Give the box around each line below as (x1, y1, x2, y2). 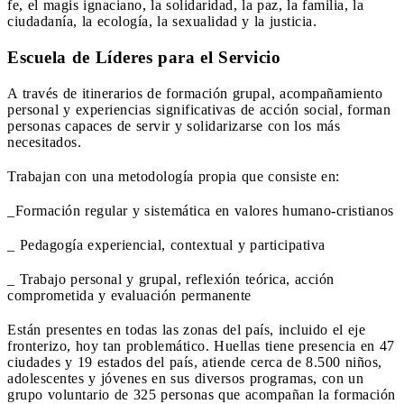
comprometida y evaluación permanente (7, 287, 252, 303)
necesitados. (7, 133, 81, 150)
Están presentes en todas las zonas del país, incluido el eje (7, 321, 365, 337)
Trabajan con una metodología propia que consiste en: (7, 168, 340, 184)
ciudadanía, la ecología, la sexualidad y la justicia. (7, 13, 317, 29)
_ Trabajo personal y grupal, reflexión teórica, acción (7, 271, 335, 287)
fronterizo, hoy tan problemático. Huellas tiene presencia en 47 (7, 337, 395, 353)
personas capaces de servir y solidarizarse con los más (7, 117, 340, 133)
